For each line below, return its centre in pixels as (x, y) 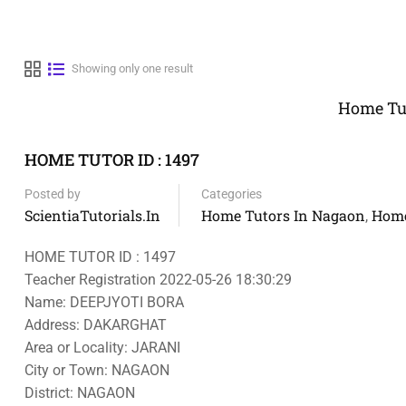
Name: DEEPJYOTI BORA (104, 302)
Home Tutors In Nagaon (283, 215)
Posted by (53, 194)
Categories (232, 194)
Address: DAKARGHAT (96, 325)
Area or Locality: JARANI (102, 348)
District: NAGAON (80, 393)
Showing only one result (132, 68)
